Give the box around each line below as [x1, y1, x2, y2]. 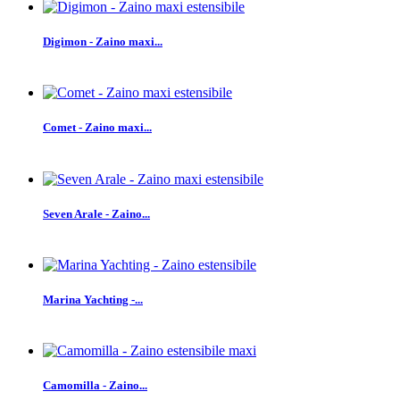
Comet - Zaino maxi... [43, 121, 152, 135]
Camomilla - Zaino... [43, 379, 147, 393]
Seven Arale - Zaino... [43, 206, 150, 221]
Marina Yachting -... [43, 293, 143, 307]
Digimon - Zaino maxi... [43, 35, 162, 49]
